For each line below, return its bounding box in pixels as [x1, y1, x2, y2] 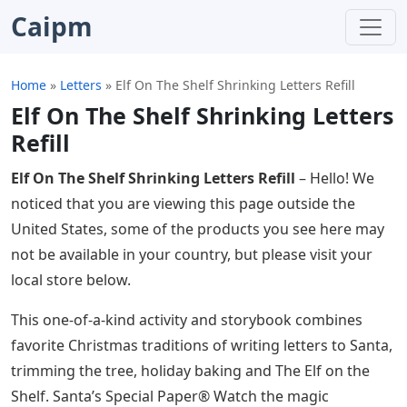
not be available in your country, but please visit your [11, 244, 372, 264]
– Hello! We [295, 168, 374, 188]
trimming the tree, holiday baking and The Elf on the [11, 361, 370, 381]
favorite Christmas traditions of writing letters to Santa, [11, 335, 392, 355]
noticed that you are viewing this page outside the [11, 194, 355, 213]
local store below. [11, 270, 131, 290]
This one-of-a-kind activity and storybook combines [11, 310, 362, 330]
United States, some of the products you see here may [11, 219, 384, 239]
